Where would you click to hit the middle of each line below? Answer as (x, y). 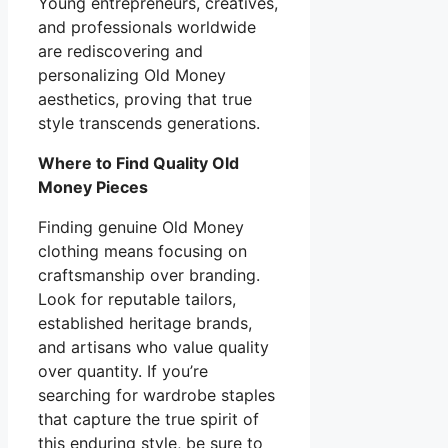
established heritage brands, (145, 322)
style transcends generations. (149, 122)
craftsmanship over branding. (149, 274)
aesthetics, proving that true (145, 98)
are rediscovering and (120, 50)
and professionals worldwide (147, 26)
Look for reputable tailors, (137, 298)
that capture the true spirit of (148, 418)
